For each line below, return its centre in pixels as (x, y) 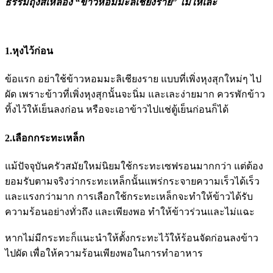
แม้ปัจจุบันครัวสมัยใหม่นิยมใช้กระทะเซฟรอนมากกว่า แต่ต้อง (134, 166)
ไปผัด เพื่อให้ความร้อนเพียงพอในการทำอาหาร (104, 253)
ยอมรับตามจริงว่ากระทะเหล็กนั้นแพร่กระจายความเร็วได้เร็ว (132, 181)
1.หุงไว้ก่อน (29, 51)
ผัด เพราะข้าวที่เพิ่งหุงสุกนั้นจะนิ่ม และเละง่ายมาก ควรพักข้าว (135, 94)
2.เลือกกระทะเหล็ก (45, 138)
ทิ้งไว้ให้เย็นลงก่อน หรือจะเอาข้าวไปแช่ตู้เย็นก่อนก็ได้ (117, 110)
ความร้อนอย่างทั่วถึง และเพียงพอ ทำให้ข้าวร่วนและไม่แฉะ (130, 212)
